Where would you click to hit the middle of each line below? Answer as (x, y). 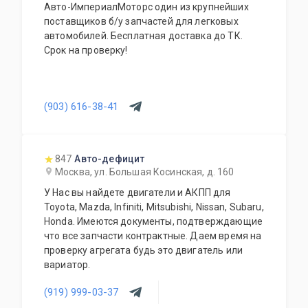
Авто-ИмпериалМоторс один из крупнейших (146, 7)
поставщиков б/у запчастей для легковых (141, 21)
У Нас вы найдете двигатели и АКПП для (137, 192)
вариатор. (67, 265)
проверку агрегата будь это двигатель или (143, 250)
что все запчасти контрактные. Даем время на (85, 236)
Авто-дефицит (110, 159)
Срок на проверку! (86, 50)
